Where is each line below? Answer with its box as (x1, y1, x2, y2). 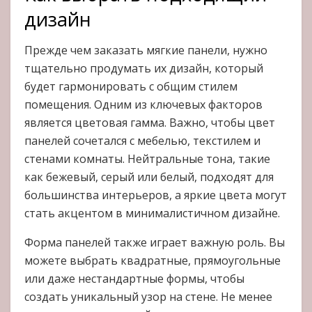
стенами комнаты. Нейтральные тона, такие (24, 151, 270, 167)
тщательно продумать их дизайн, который (24, 61, 263, 77)
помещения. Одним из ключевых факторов (24, 97, 263, 113)
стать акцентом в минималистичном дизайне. (24, 205, 280, 221)
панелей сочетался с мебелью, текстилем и (24, 133, 260, 149)
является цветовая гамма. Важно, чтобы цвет (24, 115, 275, 131)
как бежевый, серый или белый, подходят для (24, 169, 274, 185)
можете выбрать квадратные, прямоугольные (24, 253, 281, 269)
